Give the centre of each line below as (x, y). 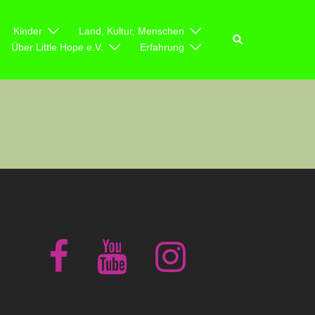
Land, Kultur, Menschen (131, 31)
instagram (209, 243)
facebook (91, 243)
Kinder (28, 31)
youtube (146, 243)
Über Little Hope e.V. (57, 47)
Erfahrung (162, 47)
